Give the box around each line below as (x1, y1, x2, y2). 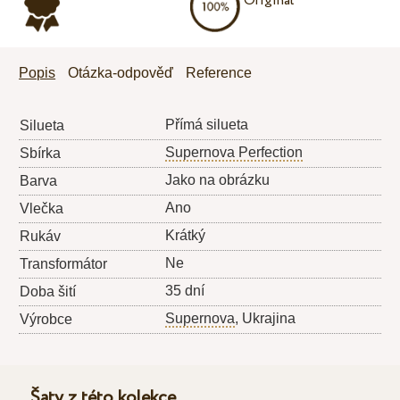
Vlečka (20, 201, 64, 217)
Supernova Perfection (165, 145, 304, 161)
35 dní (165, 283, 205, 299)
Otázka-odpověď (68, 65, 174, 81)
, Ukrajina (235, 311, 296, 327)
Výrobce (20, 312, 73, 328)
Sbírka (20, 146, 62, 162)
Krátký (165, 228, 206, 244)
